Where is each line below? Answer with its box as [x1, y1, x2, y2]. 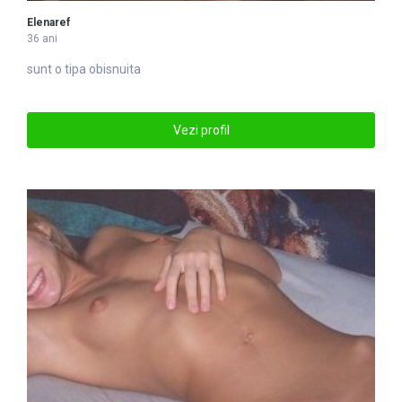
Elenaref [27, 16, 70, 30]
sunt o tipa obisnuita [27, 62, 141, 77]
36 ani [27, 32, 57, 46]
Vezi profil [172, 122, 230, 137]
